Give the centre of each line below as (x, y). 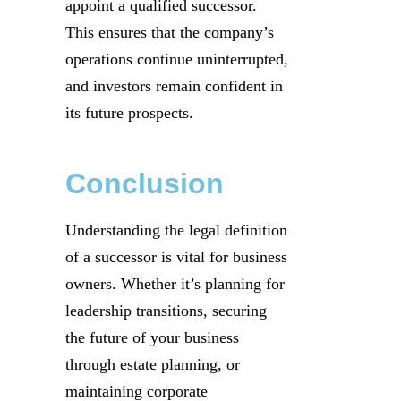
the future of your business (152, 337)
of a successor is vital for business (176, 256)
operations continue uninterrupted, (177, 59)
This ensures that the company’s (170, 32)
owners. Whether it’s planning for (175, 283)
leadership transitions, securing (166, 310)
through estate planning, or (153, 364)
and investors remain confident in (174, 85)
